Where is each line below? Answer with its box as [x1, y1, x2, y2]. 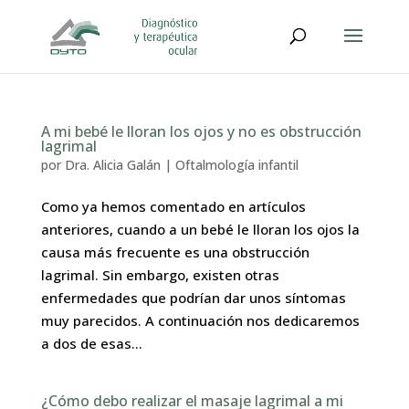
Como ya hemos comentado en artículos [40, 197, 306, 215]
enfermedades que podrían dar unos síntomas [40, 288, 346, 307]
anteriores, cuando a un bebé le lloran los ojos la [40, 220, 360, 238]
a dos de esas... [40, 334, 142, 352]
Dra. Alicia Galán [64, 156, 161, 173]
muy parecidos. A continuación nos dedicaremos [40, 311, 360, 330]
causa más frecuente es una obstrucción [40, 243, 309, 261]
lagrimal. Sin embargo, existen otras [40, 266, 279, 284]
